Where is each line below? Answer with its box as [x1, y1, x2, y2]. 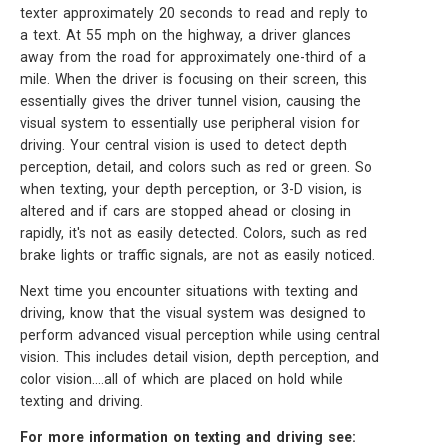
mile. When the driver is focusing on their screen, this [20, 71, 367, 87]
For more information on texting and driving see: [20, 429, 356, 445]
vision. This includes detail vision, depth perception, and [20, 349, 379, 365]
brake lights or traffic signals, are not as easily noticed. [20, 247, 375, 263]
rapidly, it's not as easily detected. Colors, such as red [20, 225, 367, 241]
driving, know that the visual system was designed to [20, 305, 366, 321]
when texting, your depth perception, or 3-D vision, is [20, 181, 362, 197]
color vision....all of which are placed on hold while [20, 371, 343, 387]
